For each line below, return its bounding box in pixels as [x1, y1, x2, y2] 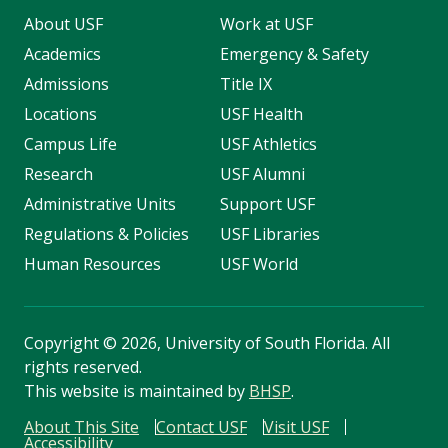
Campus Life [24, 133, 117, 156]
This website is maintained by [24, 380, 249, 403]
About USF [24, 13, 103, 36]
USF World [219, 253, 298, 276]
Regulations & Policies [24, 223, 189, 246]
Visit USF [264, 416, 329, 439]
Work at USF [219, 13, 313, 36]
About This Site [24, 416, 139, 439]
